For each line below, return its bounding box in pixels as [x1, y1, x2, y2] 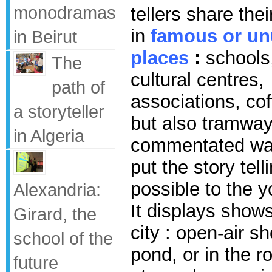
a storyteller [13, 101, 104, 121]
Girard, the [13, 204, 97, 224]
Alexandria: [13, 180, 101, 200]
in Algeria [13, 126, 84, 146]
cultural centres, [131, 69, 264, 90]
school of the [13, 228, 113, 248]
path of [52, 77, 105, 97]
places [131, 47, 194, 69]
